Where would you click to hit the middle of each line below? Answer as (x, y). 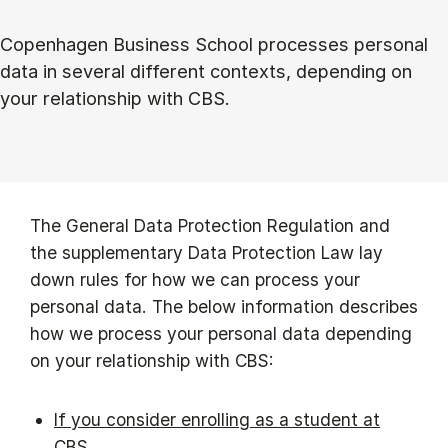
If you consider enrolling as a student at (217, 419)
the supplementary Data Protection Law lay (206, 252)
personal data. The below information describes (224, 306)
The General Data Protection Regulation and (210, 225)
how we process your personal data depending (221, 333)
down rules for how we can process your (195, 279)
